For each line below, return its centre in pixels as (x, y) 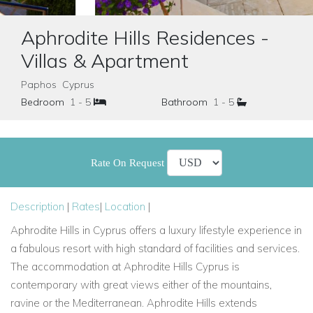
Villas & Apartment (105, 60)
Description (37, 206)
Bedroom (43, 102)
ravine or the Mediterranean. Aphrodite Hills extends (134, 303)
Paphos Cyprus (58, 85)
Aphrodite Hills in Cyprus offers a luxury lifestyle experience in (156, 230)
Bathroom (184, 102)
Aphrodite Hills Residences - (145, 37)
